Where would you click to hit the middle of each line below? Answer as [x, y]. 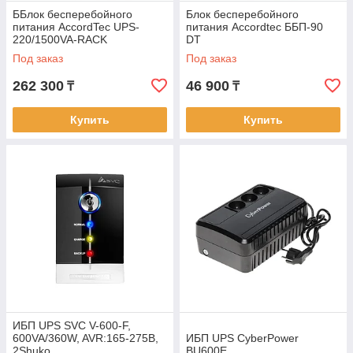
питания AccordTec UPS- [76, 27]
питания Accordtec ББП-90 [255, 27]
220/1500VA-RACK [60, 39]
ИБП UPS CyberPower [242, 338]
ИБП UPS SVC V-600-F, [72, 325]
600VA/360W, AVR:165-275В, [85, 338]
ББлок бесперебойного [72, 14]
